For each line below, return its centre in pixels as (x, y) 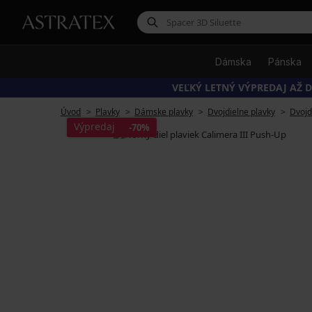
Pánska (285, 62)
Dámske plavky (164, 112)
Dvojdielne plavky (241, 112)
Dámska (233, 62)
